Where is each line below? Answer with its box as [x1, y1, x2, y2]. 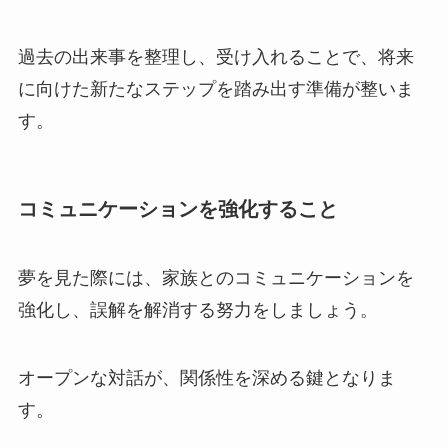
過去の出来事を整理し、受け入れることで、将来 [17, 46, 414, 67]
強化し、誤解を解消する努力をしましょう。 [17, 300, 378, 321]
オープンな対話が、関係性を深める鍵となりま [17, 367, 396, 388]
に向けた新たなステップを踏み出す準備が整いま [17, 78, 414, 99]
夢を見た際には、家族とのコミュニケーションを [17, 268, 414, 289]
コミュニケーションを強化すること [17, 197, 338, 220]
